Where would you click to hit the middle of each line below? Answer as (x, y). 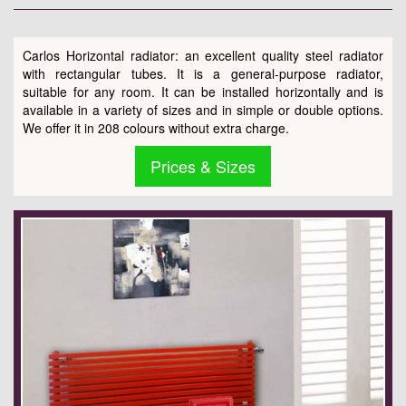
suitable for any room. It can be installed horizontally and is (203, 91)
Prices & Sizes (203, 165)
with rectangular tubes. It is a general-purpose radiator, (203, 73)
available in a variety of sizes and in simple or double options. (203, 109)
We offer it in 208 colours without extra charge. (156, 127)
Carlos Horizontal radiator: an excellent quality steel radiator (203, 55)
